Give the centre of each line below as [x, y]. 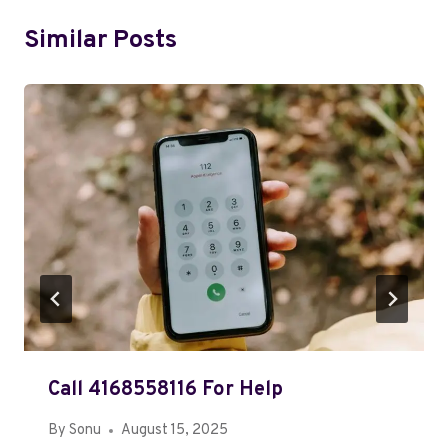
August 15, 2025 [175, 431]
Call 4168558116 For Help [165, 390]
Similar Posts [100, 41]
